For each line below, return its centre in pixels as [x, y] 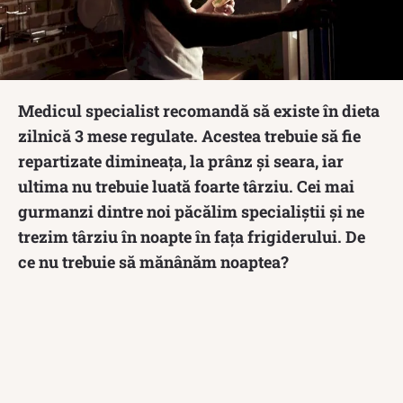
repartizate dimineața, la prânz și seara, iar [181, 161]
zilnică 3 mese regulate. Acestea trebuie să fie [189, 135]
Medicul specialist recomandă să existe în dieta [199, 110]
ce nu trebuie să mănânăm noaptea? [153, 261]
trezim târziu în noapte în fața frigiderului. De [192, 236]
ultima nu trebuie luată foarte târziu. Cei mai [186, 186]
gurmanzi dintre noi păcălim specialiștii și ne [191, 211]
